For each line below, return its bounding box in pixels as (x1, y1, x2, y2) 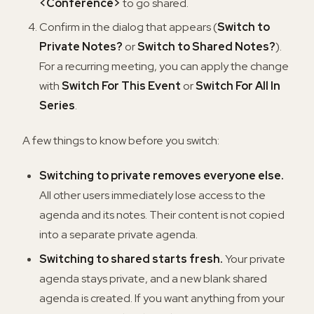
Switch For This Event (62, 78, 181, 94)
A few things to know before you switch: (22, 133, 219, 149)
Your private (223, 251, 285, 266)
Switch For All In (196, 78, 280, 94)
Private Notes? (39, 39, 123, 55)
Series (39, 98, 75, 114)
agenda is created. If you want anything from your (39, 290, 285, 306)
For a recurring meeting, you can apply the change (39, 59, 289, 74)
